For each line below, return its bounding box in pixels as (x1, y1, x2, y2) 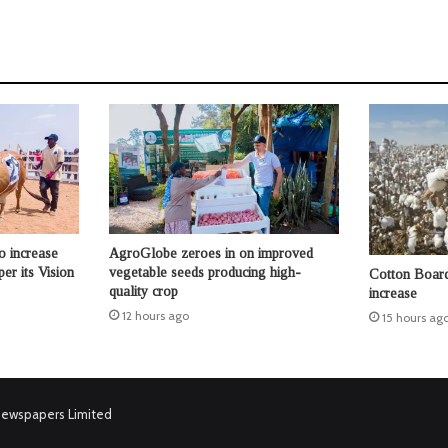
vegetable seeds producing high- (108, 265, 301, 281)
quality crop (108, 284, 178, 300)
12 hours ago (121, 308, 189, 324)
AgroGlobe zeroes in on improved (108, 246, 313, 262)
